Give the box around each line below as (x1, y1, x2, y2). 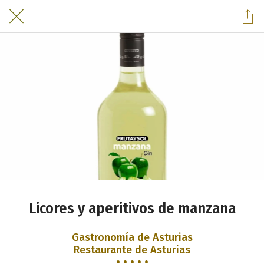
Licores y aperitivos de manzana (28, 199, 236, 217)
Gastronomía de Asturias (71, 230, 193, 244)
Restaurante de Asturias (74, 243, 190, 256)
